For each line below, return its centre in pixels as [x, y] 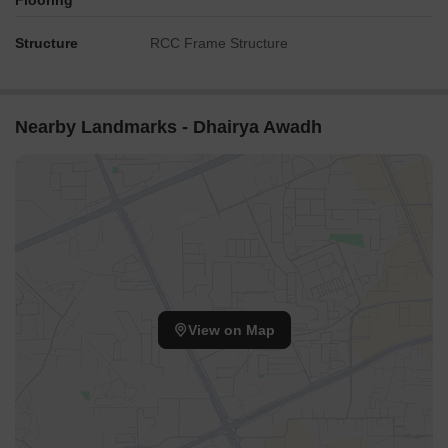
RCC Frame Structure [219, 43]
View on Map [231, 330]
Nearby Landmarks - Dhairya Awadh [168, 127]
